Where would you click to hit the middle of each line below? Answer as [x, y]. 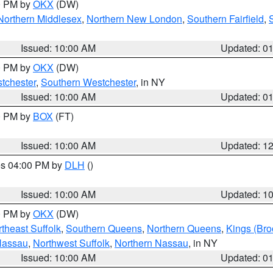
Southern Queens [104, 228]
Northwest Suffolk [71, 243]
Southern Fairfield [225, 19]
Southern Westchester [88, 82]
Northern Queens [184, 228]
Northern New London [134, 19]
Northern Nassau [151, 243]
